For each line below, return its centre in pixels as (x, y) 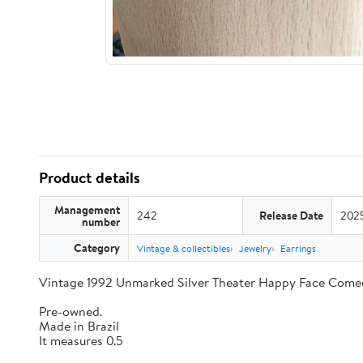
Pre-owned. (70, 311)
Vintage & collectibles (184, 248)
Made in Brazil (79, 326)
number (101, 222)
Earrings (298, 248)
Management (87, 209)
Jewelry (255, 248)
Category (97, 248)
